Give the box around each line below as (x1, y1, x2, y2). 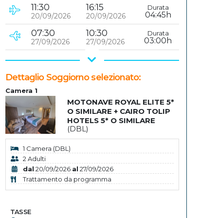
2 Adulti (22, 154, 46, 163)
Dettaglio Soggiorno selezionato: (5, 72, 141, 83)
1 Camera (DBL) (22, 144, 71, 152)
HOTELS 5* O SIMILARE (67, 116, 155, 126)
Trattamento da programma (22, 175, 111, 183)
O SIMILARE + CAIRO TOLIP (67, 107, 170, 116)
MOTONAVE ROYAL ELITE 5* (67, 97, 174, 107)
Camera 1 (5, 87, 37, 95)
